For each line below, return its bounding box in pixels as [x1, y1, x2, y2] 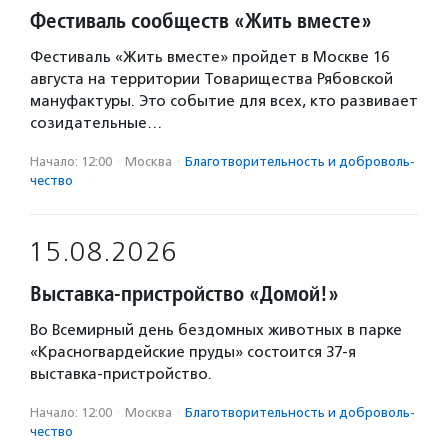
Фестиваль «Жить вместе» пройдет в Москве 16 [30, 48, 389, 66]
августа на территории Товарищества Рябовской [30, 70, 393, 88]
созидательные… [30, 114, 162, 132]
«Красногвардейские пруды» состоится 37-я [30, 343, 356, 361]
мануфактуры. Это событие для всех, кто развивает [30, 92, 418, 110]
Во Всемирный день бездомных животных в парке [30, 321, 402, 339]
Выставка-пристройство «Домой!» [30, 280, 339, 307]
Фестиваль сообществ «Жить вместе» [30, 7, 372, 34]
